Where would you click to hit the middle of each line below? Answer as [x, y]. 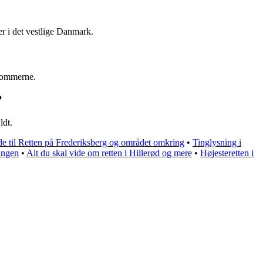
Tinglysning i [217, 142]
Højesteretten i [227, 153]
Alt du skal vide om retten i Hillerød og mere [109, 153]
